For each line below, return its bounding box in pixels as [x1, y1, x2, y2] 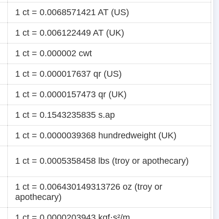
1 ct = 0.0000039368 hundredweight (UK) [15, 131, 176, 141]
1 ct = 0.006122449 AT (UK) [15, 28, 124, 38]
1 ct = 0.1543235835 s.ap [15, 110, 115, 120]
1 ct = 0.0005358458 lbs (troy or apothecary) [15, 156, 189, 166]
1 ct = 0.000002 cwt [15, 48, 92, 59]
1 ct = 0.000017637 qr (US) [15, 69, 122, 79]
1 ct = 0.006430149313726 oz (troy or [15, 182, 162, 192]
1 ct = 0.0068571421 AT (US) [15, 7, 129, 18]
